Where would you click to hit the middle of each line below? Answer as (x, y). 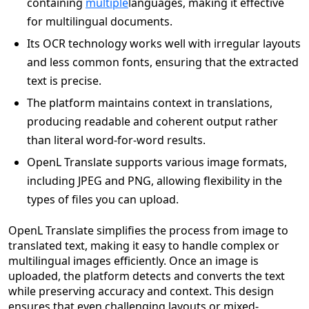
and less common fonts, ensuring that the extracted (163, 62)
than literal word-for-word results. (116, 140)
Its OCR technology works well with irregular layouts (164, 43)
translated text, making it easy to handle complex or (144, 246)
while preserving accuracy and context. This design (141, 291)
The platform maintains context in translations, (150, 103)
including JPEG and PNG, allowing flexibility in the (154, 181)
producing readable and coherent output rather (152, 121)
